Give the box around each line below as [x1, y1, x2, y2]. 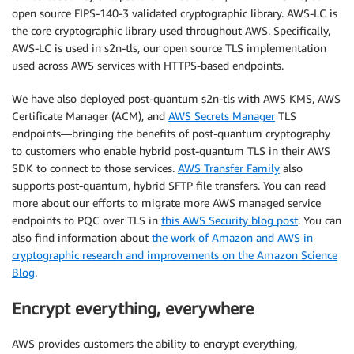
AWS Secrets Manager [168, 109, 275, 123]
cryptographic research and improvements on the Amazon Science [12, 248, 337, 262]
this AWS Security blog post [161, 213, 298, 228]
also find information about [12, 231, 152, 245]
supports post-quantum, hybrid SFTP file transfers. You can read [12, 179, 326, 193]
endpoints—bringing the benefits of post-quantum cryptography [12, 126, 330, 141]
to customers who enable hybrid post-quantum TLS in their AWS [12, 144, 330, 158]
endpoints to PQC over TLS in [12, 213, 161, 228]
